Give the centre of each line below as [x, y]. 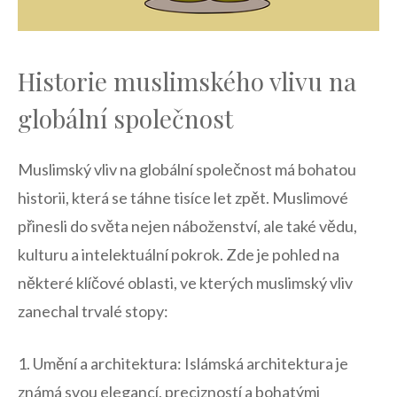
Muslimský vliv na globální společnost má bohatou [187, 169]
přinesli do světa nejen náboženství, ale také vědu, [187, 226]
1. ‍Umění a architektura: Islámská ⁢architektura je [183, 363]
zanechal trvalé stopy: [93, 311]
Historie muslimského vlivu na [187, 81]
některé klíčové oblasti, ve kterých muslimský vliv [185, 282]
